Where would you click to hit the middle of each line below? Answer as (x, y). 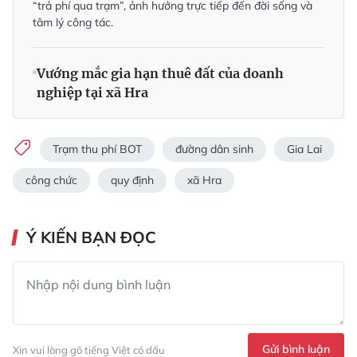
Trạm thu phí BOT (97, 149)
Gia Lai (304, 149)
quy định (132, 180)
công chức (51, 180)
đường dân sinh (214, 149)
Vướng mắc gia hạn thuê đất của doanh (160, 74)
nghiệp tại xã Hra (92, 93)
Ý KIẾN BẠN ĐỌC (91, 237)
